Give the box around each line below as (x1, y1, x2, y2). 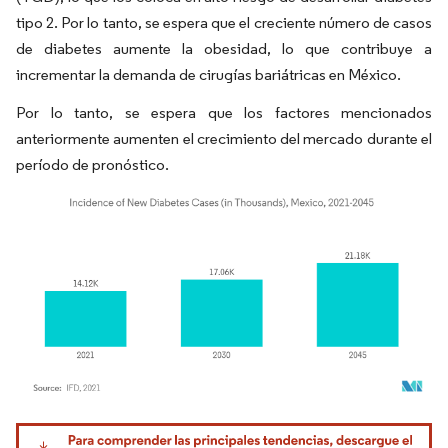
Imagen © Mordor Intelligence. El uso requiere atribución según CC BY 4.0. (25, 417, 406, 433)
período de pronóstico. (16, 155, 169, 174)
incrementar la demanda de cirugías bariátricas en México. (16, 65, 401, 84)
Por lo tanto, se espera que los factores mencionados (16, 103, 432, 122)
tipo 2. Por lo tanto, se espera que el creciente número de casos (16, 13, 432, 32)
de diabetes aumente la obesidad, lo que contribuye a (16, 39, 432, 58)
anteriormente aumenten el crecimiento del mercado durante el (16, 129, 432, 148)
